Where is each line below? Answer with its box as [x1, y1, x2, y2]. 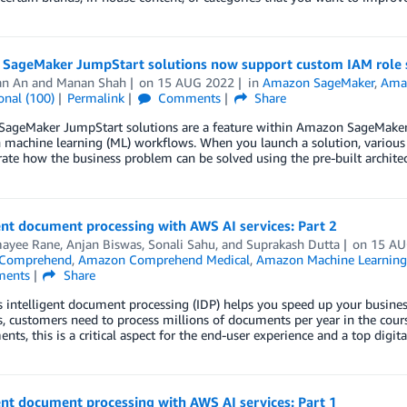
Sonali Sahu [147, 235, 215, 252]
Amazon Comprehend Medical [77, 251, 250, 267]
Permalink [67, 90, 125, 106]
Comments [154, 90, 222, 106]
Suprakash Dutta [245, 235, 340, 252]
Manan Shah [55, 74, 126, 91]
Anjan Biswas [65, 235, 142, 252]
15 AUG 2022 [157, 74, 235, 91]
